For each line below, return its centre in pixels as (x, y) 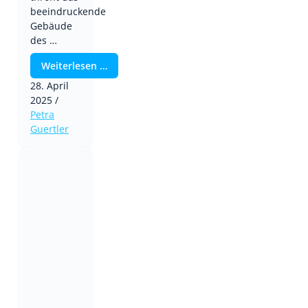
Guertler (49, 129)
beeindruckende (68, 11)
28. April (49, 85)
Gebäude (51, 25)
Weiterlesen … (74, 65)
